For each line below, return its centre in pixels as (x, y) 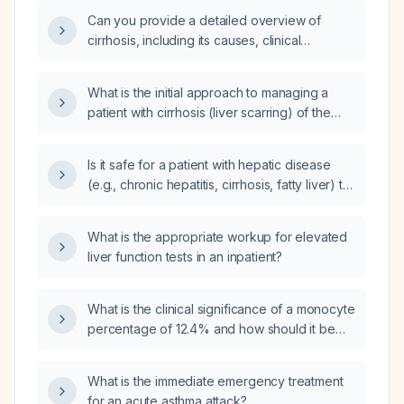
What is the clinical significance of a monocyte (221, 309)
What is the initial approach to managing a (208, 92)
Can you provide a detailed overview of (204, 20)
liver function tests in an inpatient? (185, 257)
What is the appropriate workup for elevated (218, 237)
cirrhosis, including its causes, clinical (194, 40)
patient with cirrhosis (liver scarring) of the (209, 112)
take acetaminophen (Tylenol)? (179, 204)
